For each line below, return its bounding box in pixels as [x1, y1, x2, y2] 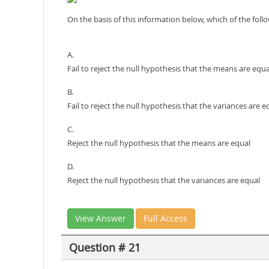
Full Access [144, 213, 187, 224]
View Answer [75, 213, 126, 224]
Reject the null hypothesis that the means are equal [67, 138, 250, 148]
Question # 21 [68, 240, 141, 255]
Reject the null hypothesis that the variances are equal [67, 175, 260, 186]
